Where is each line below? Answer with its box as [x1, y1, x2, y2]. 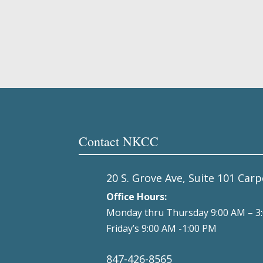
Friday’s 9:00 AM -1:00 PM [106, 221, 217, 235]
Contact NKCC [79, 133, 159, 150]
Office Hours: [106, 190, 167, 203]
